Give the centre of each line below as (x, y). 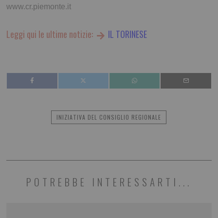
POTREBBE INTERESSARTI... (109, 182)
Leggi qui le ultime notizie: (51, 34)
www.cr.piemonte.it (39, 7)
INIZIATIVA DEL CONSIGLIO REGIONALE (109, 117)
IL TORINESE (126, 34)
